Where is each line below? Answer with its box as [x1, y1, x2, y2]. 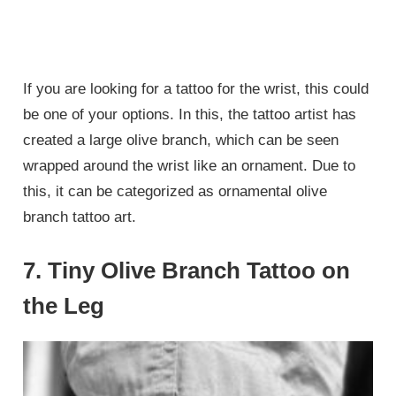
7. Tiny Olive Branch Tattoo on [23, 256, 351, 284]
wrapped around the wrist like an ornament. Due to [23, 157, 356, 175]
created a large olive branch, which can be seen [23, 132, 339, 149]
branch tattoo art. [23, 209, 137, 226]
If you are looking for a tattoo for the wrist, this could [23, 80, 369, 98]
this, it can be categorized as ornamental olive [23, 183, 328, 201]
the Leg [23, 292, 105, 319]
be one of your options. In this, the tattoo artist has [23, 106, 357, 124]
